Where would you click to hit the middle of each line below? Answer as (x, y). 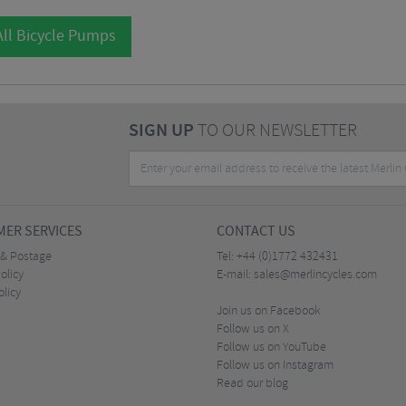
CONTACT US (256, 232)
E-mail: (235, 275)
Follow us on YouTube (271, 348)
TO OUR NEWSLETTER (275, 131)
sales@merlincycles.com (315, 275)
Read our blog (252, 384)
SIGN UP (161, 131)
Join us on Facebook (269, 311)
